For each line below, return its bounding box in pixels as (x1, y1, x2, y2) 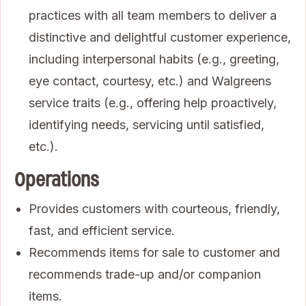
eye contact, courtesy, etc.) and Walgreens (29, 73, 271, 88)
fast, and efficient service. (29, 223, 175, 238)
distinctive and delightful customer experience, (29, 29, 291, 44)
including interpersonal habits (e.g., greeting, (29, 51, 279, 66)
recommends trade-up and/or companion (29, 266, 261, 281)
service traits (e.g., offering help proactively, (29, 95, 277, 110)
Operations (14, 166, 99, 193)
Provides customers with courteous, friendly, (29, 201, 280, 216)
